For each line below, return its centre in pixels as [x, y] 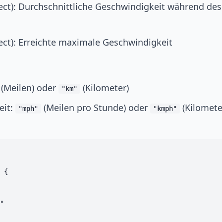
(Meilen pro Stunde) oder [96, 108]
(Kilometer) [105, 88]
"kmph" [165, 109]
